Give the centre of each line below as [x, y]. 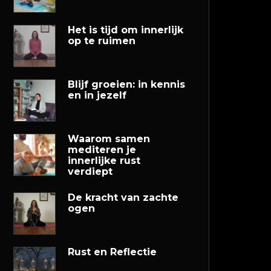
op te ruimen [102, 41]
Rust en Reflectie [112, 252]
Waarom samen [109, 139]
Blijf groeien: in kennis [126, 84]
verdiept [90, 171]
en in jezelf [97, 95]
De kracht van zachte [123, 198]
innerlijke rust [104, 161]
